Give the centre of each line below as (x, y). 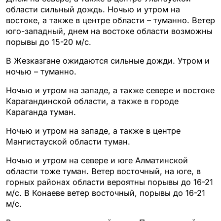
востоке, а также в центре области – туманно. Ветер (110, 20)
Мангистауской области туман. (68, 141)
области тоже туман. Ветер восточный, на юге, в (103, 171)
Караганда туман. (41, 112)
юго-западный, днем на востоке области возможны (109, 31)
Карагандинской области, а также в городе (92, 101)
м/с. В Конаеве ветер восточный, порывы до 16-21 (106, 193)
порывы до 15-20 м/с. (49, 42)
